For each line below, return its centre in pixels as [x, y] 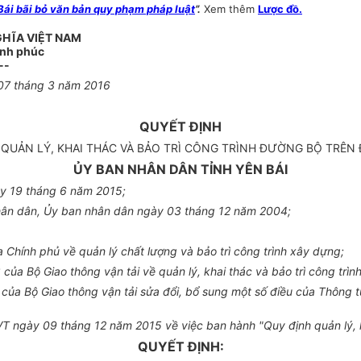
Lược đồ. [280, 9]
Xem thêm [231, 9]
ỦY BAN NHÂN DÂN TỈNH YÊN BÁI [180, 170]
